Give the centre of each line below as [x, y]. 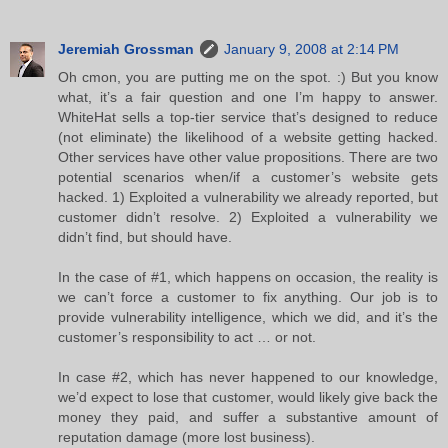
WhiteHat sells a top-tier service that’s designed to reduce [248, 116]
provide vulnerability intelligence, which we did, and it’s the [248, 316]
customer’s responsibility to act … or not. [187, 336]
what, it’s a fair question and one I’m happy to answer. [248, 96]
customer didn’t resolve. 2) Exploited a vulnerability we [248, 216]
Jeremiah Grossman [126, 48]
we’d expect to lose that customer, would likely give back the [248, 396]
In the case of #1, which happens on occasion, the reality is [248, 276]
